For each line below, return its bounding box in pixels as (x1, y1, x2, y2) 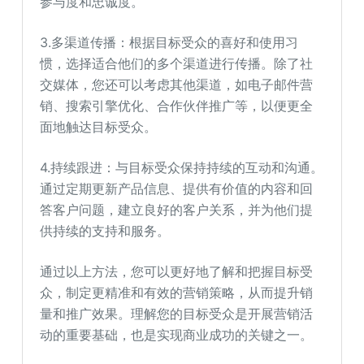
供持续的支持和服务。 (40, 223, 171, 239)
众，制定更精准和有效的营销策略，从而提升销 (40, 284, 314, 301)
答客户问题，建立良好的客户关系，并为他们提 (40, 201, 314, 218)
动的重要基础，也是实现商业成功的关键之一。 (40, 327, 314, 343)
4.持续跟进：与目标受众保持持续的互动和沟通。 (40, 159, 324, 175)
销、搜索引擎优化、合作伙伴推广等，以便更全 (40, 97, 314, 114)
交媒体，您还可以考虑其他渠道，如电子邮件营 (40, 76, 314, 93)
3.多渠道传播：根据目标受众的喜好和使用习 (40, 34, 299, 50)
